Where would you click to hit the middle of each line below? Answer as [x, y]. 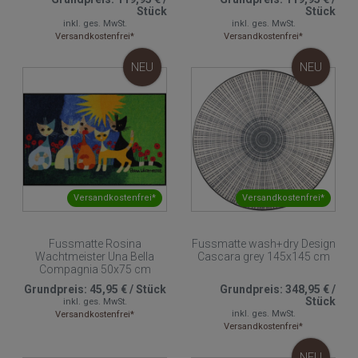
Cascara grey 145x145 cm [263, 257]
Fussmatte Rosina [95, 244]
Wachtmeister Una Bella [95, 257]
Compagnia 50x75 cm [95, 270]
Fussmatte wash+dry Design [263, 244]
